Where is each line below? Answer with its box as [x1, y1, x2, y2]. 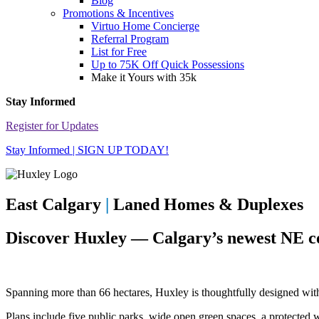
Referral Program [91, 33, 169, 46]
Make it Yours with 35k [91, 71, 197, 84]
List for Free [91, 46, 147, 58]
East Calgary [6, 195, 105, 214]
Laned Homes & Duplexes [109, 195, 303, 214]
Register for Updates [6, 120, 98, 132]
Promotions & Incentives [63, 7, 174, 20]
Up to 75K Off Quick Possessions [91, 58, 244, 71]
